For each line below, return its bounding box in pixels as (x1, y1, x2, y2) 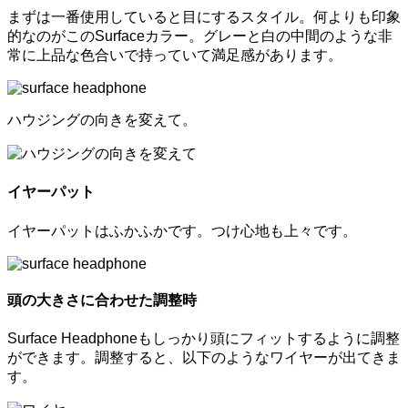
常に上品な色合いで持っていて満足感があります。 (7, 47, 342, 64)
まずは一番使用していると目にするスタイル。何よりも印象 (7, 9, 401, 25)
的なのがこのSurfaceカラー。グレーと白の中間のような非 (7, 28, 393, 45)
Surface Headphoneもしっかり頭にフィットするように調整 (7, 331, 400, 347)
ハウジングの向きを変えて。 (7, 112, 197, 128)
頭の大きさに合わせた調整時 (7, 291, 197, 308)
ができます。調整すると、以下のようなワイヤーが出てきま (7, 350, 401, 366)
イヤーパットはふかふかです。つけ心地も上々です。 (7, 222, 357, 239)
